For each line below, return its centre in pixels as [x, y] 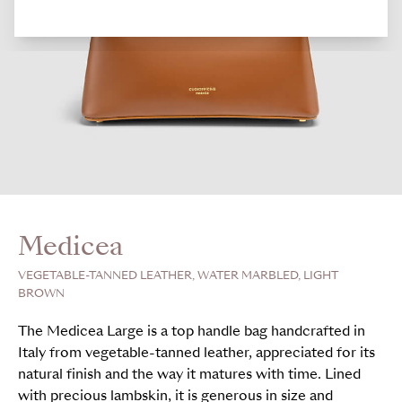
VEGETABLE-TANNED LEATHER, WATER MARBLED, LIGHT [178, 275]
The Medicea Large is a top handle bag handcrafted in [192, 331]
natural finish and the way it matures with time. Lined [189, 374]
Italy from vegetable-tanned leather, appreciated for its [197, 353]
